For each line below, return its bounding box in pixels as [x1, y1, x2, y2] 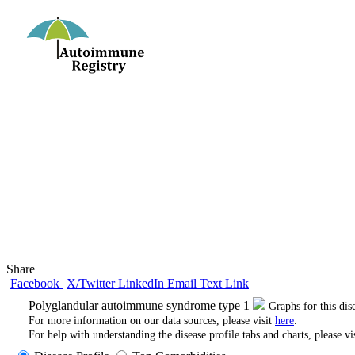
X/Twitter [67, 277, 118, 290]
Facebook [10, 277, 63, 290]
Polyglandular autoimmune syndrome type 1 [29, 299, 253, 312]
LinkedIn [118, 277, 167, 290]
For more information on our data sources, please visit [29, 315, 275, 326]
